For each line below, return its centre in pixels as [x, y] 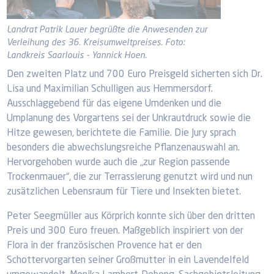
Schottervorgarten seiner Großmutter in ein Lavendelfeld [128, 261]
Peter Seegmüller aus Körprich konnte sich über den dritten [131, 217]
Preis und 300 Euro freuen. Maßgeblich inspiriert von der [125, 231]
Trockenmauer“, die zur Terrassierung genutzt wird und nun [130, 177]
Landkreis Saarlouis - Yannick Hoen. [77, 56]
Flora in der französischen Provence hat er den [105, 246]
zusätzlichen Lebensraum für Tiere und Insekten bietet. [124, 192]
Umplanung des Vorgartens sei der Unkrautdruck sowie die [129, 119]
